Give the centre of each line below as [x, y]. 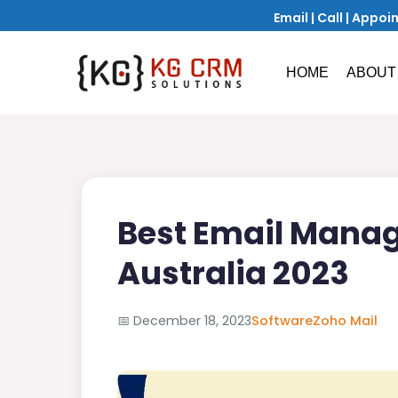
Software [282, 321]
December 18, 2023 [192, 321]
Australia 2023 [233, 273]
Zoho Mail [345, 321]
